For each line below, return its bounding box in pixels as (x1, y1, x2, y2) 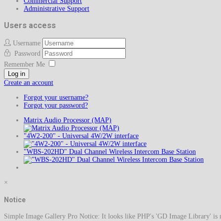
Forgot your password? (24, 102, 88, 110)
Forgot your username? (24, 94, 88, 102)
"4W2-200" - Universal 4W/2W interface (24, 132, 139, 140)
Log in (8, 70, 25, 78)
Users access (4, 20, 56, 30)
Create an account (4, 79, 53, 87)
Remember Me (4, 61, 45, 69)
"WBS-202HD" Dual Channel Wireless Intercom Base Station (24, 148, 196, 156)
